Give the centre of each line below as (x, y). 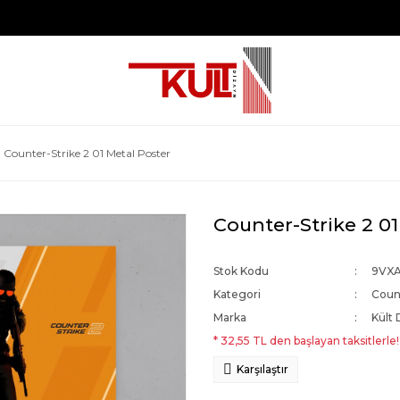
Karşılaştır (262, 369)
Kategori (237, 294)
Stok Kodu (241, 271)
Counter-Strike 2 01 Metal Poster (87, 153)
